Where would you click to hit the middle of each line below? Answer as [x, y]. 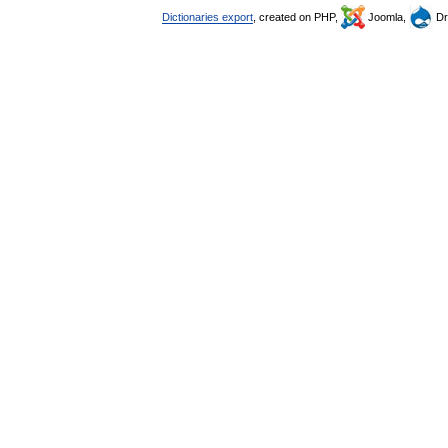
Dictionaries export [207, 17]
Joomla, [387, 17]
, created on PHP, [297, 17]
